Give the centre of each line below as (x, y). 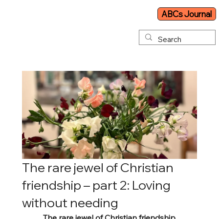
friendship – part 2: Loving (96, 185)
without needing (70, 202)
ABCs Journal (187, 14)
